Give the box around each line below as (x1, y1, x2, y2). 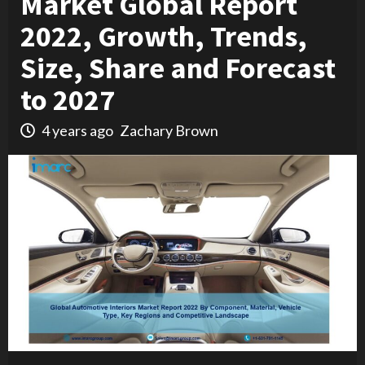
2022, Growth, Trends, (20, 18, 307, 55)
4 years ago (39, 121, 116, 139)
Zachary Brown (120, 121, 218, 139)
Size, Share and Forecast (20, 50, 336, 86)
